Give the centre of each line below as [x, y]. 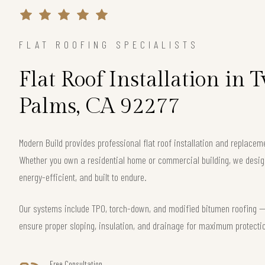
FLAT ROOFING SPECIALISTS [109, 44]
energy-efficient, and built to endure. [83, 177]
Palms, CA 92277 [99, 106]
